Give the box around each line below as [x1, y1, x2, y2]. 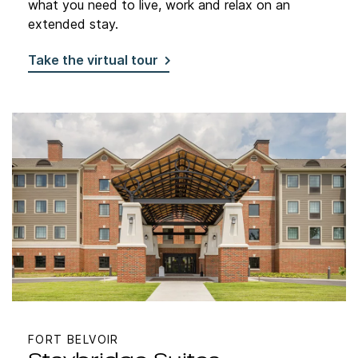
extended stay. [28, 16, 118, 33]
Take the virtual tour [28, 52, 158, 69]
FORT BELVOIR [28, 332, 119, 347]
